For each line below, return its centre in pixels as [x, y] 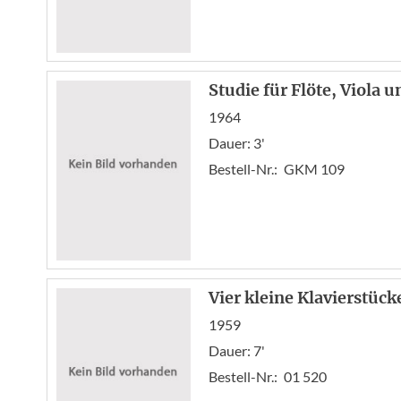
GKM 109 [314, 169]
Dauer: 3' [237, 143]
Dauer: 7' [237, 350]
